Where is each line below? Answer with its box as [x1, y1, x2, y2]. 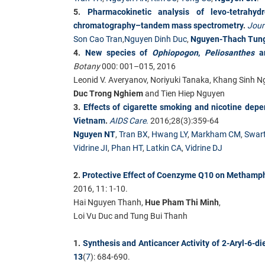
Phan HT [111, 143, 143, 153]
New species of [85, 47, 153, 57]
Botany [73, 61, 100, 71]
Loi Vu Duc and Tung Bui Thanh [73, 211, 188, 221]
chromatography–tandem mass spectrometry [73, 20, 243, 30]
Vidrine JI [73, 143, 108, 153]
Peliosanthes [204, 47, 259, 57]
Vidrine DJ [185, 143, 222, 153]
